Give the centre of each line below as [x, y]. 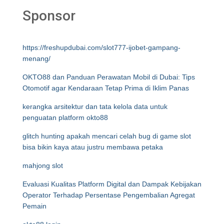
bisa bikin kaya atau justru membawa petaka [93, 147]
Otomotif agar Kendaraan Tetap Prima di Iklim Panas [106, 88]
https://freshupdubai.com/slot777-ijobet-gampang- [101, 47]
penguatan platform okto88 [65, 117]
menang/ [36, 58]
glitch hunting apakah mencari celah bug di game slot [107, 136]
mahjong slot [43, 165]
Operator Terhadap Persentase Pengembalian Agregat [109, 195]
